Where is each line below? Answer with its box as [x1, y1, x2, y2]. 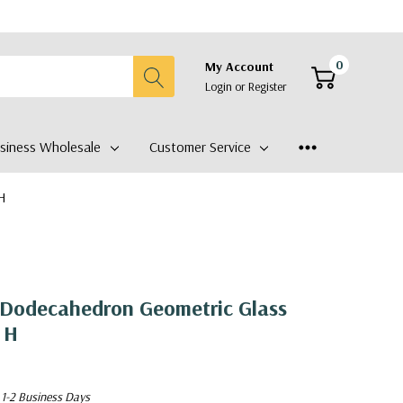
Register [248, 78, 287, 94]
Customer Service [148, 138, 251, 156]
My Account [205, 58, 273, 75]
